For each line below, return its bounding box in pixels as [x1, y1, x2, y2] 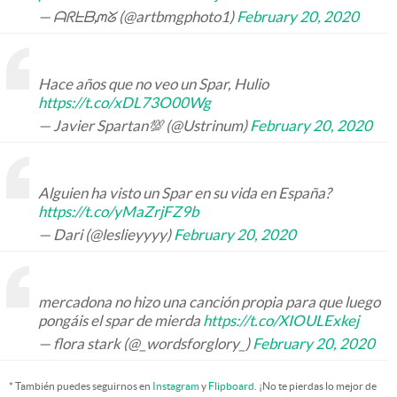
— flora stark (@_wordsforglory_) [38, 335, 253, 353]
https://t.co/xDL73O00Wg [38, 94, 211, 112]
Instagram [152, 380, 199, 393]
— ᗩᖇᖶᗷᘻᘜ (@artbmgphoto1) [38, 8, 237, 26]
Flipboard [208, 380, 254, 393]
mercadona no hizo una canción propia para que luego [38, 293, 380, 311]
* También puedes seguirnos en [9, 380, 152, 393]
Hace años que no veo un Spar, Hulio [38, 75, 269, 93]
